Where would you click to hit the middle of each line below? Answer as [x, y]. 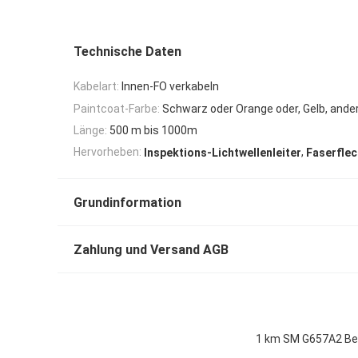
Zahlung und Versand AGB [151, 249]
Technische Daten [127, 52]
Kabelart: [96, 87]
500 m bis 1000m [153, 130]
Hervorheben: [107, 152]
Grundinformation [127, 202]
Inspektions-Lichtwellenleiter [223, 152]
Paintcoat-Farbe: [117, 108]
